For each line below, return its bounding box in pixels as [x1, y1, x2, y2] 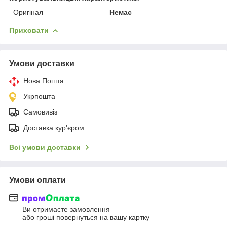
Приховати [9, 26, 49, 34]
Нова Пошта [23, 76, 64, 85]
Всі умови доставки [9, 143, 81, 152]
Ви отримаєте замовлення [22, 205, 110, 214]
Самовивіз [23, 107, 57, 116]
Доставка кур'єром [23, 123, 84, 132]
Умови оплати [9, 175, 66, 184]
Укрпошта [23, 92, 55, 100]
